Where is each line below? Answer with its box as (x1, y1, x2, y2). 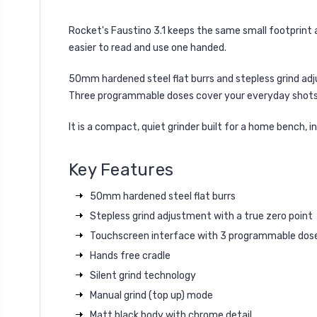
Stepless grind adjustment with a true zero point (90, 209, 313, 222)
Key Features (69, 159, 173, 180)
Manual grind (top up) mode (90, 289, 213, 301)
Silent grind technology (90, 269, 196, 282)
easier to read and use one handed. (69, 41, 226, 54)
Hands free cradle (90, 249, 171, 262)
